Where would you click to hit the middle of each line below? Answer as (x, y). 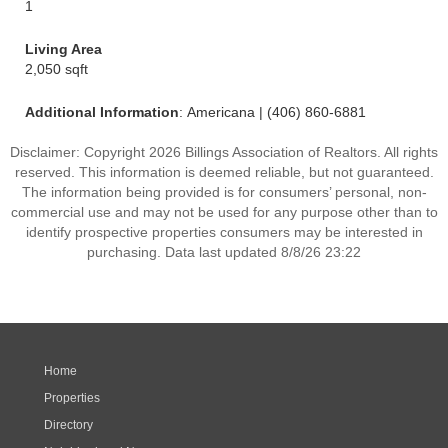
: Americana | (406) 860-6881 (272, 112)
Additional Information (102, 112)
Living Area (63, 49)
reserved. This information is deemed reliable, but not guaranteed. (224, 172)
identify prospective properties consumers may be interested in (224, 232)
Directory (68, 425)
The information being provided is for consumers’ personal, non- (224, 192)
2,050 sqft (56, 69)
